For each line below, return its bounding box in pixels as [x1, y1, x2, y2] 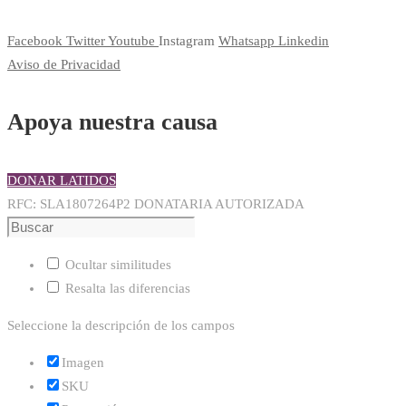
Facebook [7, 33, 63, 48]
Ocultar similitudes [62, 256, 171, 272]
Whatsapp [218, 33, 275, 48]
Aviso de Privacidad [7, 56, 121, 72]
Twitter [66, 33, 105, 48]
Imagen [62, 354, 104, 370]
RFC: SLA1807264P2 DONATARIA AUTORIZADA [7, 196, 304, 211]
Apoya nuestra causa [7, 109, 217, 136]
